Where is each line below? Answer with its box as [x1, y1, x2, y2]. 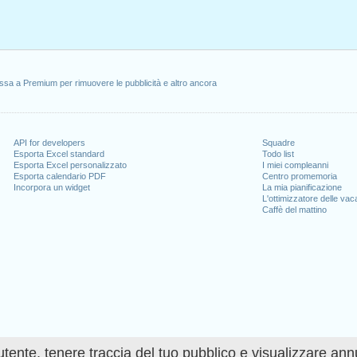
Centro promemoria [261, 171, 337, 181]
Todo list [261, 149, 294, 159]
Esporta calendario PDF [14, 171, 107, 181]
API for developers [14, 138, 86, 147]
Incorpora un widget [14, 182, 91, 192]
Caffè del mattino [261, 205, 327, 214]
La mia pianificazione [261, 182, 342, 192]
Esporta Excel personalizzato [14, 160, 127, 170]
